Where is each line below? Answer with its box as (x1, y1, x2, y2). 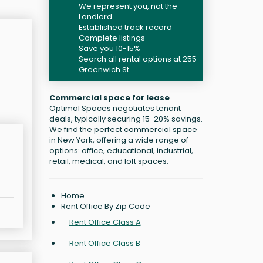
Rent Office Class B (69, 238, 140, 249)
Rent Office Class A (69, 217, 141, 228)
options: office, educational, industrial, (49, 145, 193, 156)
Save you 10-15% (78, 43, 140, 54)
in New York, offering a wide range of (49, 134, 188, 146)
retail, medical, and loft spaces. (49, 156, 168, 167)
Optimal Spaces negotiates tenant (49, 103, 181, 114)
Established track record (78, 22, 172, 33)
